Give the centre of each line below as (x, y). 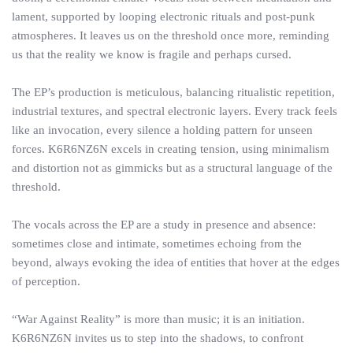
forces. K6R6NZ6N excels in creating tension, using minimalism (171, 149)
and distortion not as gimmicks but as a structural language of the (172, 168)
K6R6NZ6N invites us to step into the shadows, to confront (158, 338)
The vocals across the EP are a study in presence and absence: (164, 225)
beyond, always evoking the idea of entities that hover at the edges (176, 262)
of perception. (46, 281)
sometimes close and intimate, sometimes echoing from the (157, 243)
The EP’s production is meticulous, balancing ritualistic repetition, (173, 92)
